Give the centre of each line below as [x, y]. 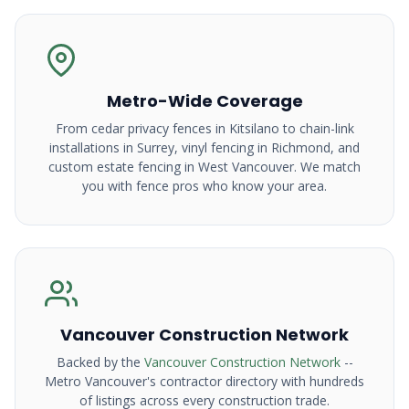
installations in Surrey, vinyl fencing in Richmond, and [204, 147]
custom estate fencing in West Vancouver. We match [204, 167]
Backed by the [100, 362]
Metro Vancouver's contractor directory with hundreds [204, 381]
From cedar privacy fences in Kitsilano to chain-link [204, 128]
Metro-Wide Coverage [204, 101]
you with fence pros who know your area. [204, 186]
